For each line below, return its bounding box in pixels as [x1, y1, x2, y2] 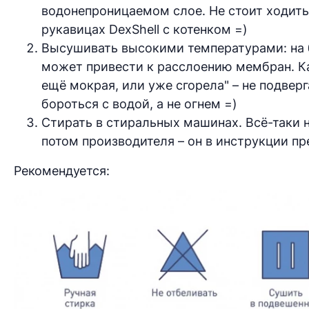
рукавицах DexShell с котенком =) [41, 21, 248, 37]
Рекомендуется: [14, 163, 110, 178]
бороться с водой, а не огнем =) [41, 96, 237, 111]
